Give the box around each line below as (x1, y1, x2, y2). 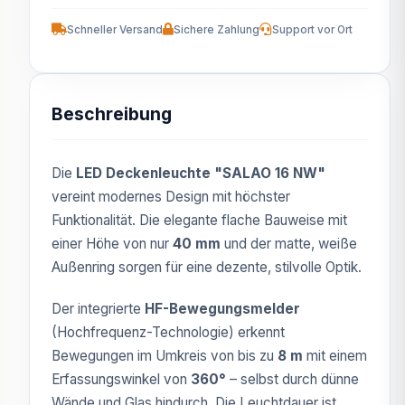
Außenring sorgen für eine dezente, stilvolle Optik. (52, 258, 362, 276)
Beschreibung (52, 102, 172, 125)
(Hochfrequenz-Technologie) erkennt (52, 323, 285, 341)
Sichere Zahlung (174, 23, 259, 36)
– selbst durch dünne (226, 370, 359, 388)
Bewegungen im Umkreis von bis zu (52, 346, 278, 364)
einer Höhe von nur (52, 234, 173, 252)
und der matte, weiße (221, 234, 357, 252)
